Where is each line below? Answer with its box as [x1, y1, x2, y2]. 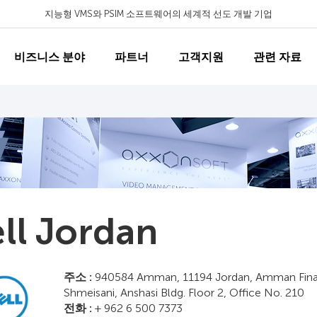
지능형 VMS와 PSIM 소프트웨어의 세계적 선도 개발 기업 [44, 8, 272, 19]
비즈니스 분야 [14, 50, 85, 64]
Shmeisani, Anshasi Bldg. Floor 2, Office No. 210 [63, 286, 304, 299]
